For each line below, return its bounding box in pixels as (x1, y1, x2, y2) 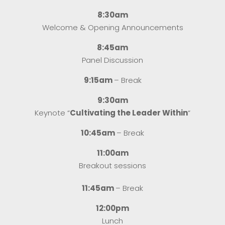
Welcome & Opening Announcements (42, 22, 183, 33)
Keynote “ (35, 107, 70, 118)
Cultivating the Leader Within (70, 107, 188, 118)
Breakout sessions (79, 160, 146, 171)
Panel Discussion (82, 54, 143, 65)
